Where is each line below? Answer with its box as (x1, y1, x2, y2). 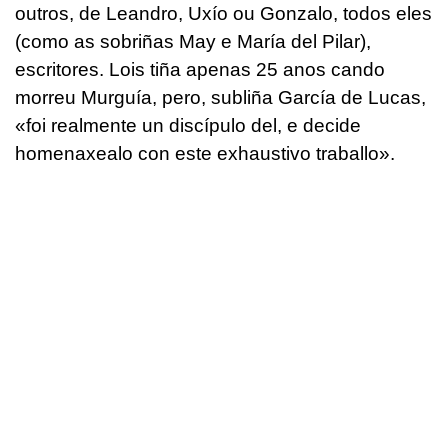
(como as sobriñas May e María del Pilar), (15, 31, 371, 53)
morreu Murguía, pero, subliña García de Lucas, (15, 87, 426, 109)
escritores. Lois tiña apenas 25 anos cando (15, 59, 385, 81)
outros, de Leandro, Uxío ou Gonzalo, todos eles (15, 3, 432, 25)
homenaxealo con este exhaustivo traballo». (15, 143, 395, 165)
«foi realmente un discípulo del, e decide (15, 115, 361, 137)
